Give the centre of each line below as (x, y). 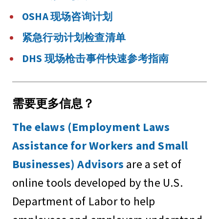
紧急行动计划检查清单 (74, 37)
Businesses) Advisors (68, 164)
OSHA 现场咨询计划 (67, 16)
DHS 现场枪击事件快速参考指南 (96, 58)
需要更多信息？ (53, 103)
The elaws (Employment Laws (91, 127)
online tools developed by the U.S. (98, 182)
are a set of (153, 164)
